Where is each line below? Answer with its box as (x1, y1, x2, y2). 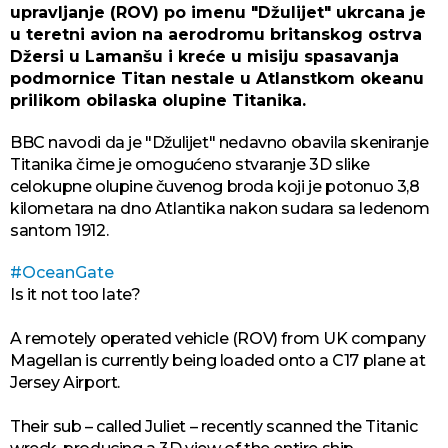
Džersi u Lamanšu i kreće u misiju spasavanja (10, 46, 399, 66)
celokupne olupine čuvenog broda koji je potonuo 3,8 (10, 176, 420, 196)
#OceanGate (10, 262, 114, 282)
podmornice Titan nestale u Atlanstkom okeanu (10, 68, 424, 88)
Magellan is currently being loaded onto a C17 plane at (10, 350, 426, 370)
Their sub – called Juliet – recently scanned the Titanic (10, 416, 418, 436)
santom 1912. (10, 220, 109, 240)
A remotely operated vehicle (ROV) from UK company (10, 328, 426, 348)
